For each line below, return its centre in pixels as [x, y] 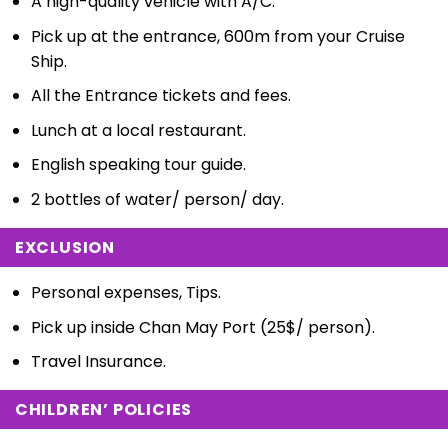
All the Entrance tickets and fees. [160, 96]
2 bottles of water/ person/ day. [157, 200]
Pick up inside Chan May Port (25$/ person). [202, 327]
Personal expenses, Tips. [125, 293]
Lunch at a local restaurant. [138, 130]
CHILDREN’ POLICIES [103, 410]
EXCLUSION [64, 248]
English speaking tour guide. [138, 165]
